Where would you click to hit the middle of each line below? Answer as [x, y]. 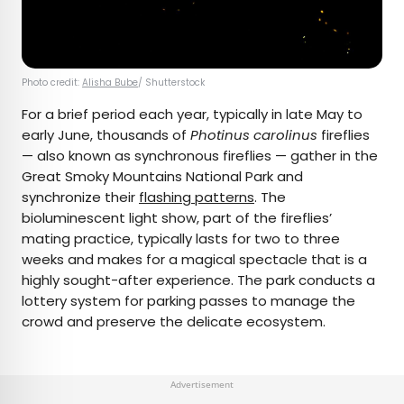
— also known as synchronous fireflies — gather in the [200, 156]
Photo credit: [52, 83]
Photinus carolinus [254, 135]
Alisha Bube [110, 83]
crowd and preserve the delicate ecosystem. [174, 322]
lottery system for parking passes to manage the [188, 301]
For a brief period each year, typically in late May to [192, 115]
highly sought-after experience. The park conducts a [198, 280]
